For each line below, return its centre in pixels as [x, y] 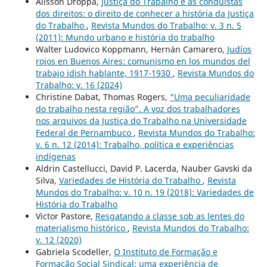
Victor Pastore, [65, 216]
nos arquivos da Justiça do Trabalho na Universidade [141, 120]
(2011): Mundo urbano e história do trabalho [125, 37]
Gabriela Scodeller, [74, 252]
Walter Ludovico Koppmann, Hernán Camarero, [131, 49]
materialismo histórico [81, 228]
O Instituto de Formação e [165, 252]
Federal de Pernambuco [84, 132]
